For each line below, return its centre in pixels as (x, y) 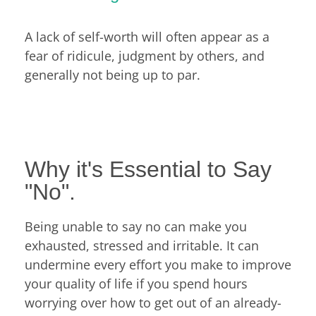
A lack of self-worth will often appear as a (147, 36)
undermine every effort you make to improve (158, 265)
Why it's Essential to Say (148, 170)
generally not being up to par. (113, 74)
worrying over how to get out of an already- (153, 303)
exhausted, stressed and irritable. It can (142, 246)
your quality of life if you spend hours (136, 284)
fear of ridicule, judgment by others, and (145, 55)
